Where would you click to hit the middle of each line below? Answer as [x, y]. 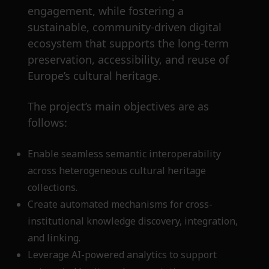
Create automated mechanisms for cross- [120, 204]
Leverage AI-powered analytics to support [122, 255]
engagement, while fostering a [106, 11]
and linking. [56, 238]
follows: [47, 123]
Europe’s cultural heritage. [94, 76]
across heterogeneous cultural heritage [117, 171]
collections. [55, 188]
